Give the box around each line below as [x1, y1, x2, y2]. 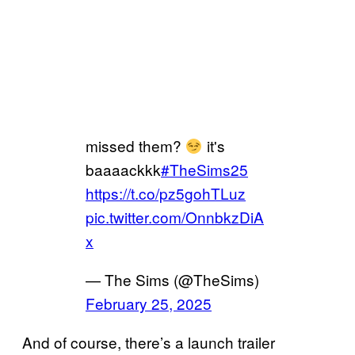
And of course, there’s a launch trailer [22, 330, 275, 353]
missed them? [86, 134, 185, 156]
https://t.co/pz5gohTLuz [86, 181, 246, 204]
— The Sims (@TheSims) [86, 268, 259, 290]
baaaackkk [86, 158, 161, 180]
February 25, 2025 [86, 292, 212, 314]
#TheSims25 [161, 158, 248, 180]
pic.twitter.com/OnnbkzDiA [86, 205, 264, 227]
